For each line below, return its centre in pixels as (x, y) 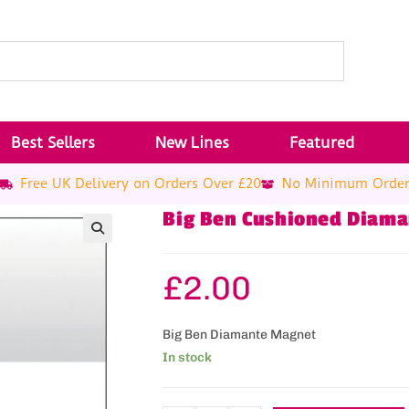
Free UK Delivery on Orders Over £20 (141, 184)
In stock (188, 357)
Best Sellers (52, 142)
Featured (323, 142)
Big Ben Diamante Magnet (240, 335)
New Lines (192, 142)
